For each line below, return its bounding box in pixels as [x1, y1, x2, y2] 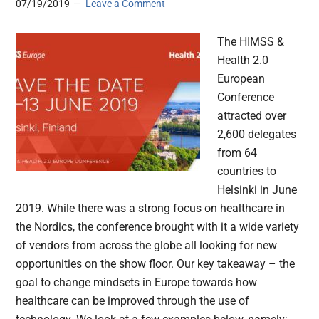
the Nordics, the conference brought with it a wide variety [16, 220, 300, 234]
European [217, 72, 266, 86]
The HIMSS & [217, 35, 285, 49]
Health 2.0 [217, 53, 269, 68]
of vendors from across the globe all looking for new [16, 239, 278, 253]
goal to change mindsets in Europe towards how [16, 276, 258, 290]
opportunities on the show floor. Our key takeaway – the [16, 257, 296, 271]
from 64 [217, 146, 258, 160]
